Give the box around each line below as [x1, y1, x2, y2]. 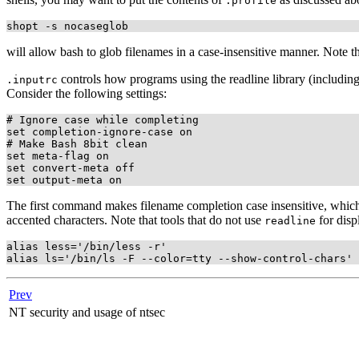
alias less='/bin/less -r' [6, 240, 167, 252]
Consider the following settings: [6, 86, 167, 100]
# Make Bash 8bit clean [6, 137, 147, 150]
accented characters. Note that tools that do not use [6, 212, 264, 227]
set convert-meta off [6, 161, 135, 174]
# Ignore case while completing [6, 113, 199, 126]
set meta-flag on [6, 149, 109, 162]
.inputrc [6, 73, 58, 86]
